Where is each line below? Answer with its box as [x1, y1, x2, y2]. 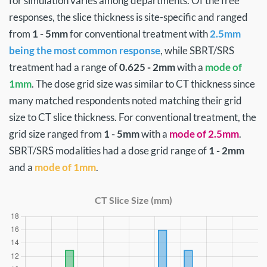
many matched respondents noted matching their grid [9, 94, 242, 107]
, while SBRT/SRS [160, 44, 234, 57]
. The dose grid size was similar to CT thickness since [32, 77, 255, 90]
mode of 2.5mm [169, 128, 239, 140]
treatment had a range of [9, 61, 119, 73]
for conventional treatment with [68, 27, 210, 40]
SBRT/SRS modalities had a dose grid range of [9, 144, 209, 157]
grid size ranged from [9, 128, 104, 140]
